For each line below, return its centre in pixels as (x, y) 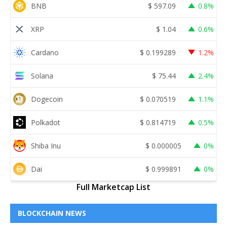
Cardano (45, 52)
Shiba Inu (46, 145)
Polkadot (46, 122)
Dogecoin (47, 99)
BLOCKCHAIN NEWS (52, 213)
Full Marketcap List (113, 187)
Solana (42, 75)
